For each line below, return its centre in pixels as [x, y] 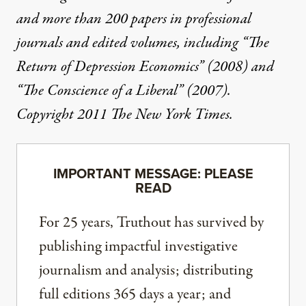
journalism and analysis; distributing [145, 270]
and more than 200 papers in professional [134, 19]
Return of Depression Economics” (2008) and [145, 67]
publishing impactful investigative [138, 246]
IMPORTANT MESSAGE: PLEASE [153, 173]
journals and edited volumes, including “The [143, 43]
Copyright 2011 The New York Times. [125, 114]
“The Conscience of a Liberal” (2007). [124, 91]
